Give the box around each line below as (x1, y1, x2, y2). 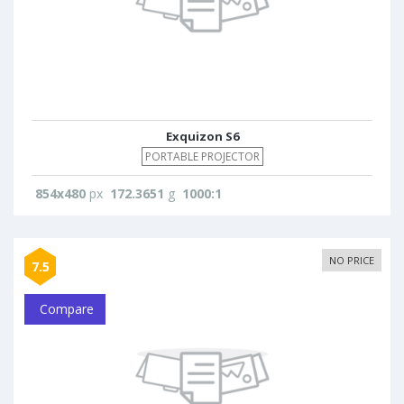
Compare (36, 300, 94, 317)
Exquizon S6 (165, 128, 239, 144)
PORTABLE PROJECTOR (144, 149, 260, 164)
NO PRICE (329, 253, 374, 267)
